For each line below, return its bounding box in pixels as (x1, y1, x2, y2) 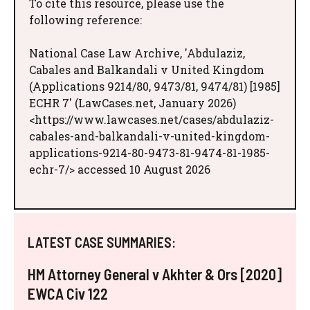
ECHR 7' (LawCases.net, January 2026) (29, 95, 236, 110)
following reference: (29, 12, 142, 27)
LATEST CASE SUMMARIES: (28, 233, 176, 250)
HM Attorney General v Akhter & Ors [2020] (28, 264, 282, 283)
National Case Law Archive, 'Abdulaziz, (29, 45, 245, 60)
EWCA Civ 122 (28, 284, 108, 302)
